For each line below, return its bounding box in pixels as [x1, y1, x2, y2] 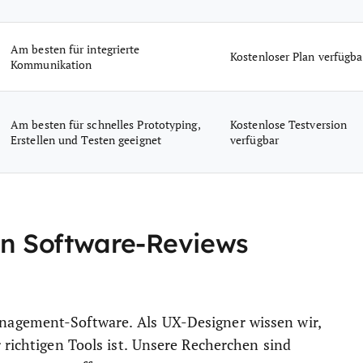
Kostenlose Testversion [230, 117, 348, 132]
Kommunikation [11, 57, 92, 72]
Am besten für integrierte [11, 41, 140, 57]
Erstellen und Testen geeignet [11, 132, 161, 147]
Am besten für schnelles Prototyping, [11, 117, 201, 132]
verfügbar [230, 132, 279, 147]
